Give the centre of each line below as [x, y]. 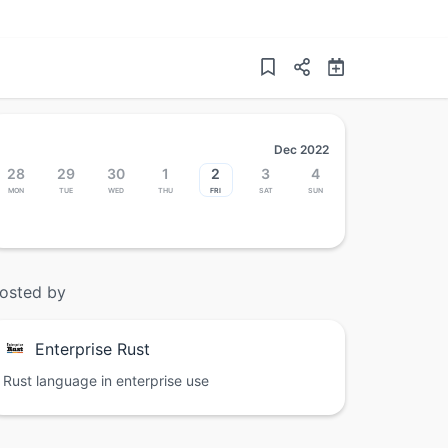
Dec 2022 [301, 150]
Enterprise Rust [92, 349]
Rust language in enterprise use [106, 381]
